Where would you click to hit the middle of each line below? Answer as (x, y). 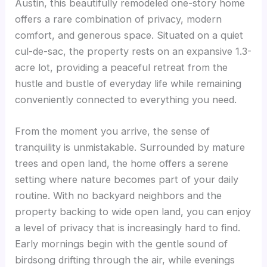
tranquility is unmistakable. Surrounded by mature (130, 147)
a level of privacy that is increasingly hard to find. (128, 227)
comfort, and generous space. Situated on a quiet (129, 35)
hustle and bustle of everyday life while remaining (128, 83)
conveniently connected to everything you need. (126, 99)
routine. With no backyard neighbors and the (119, 195)
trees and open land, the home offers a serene (122, 163)
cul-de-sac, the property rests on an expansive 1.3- (133, 51)
